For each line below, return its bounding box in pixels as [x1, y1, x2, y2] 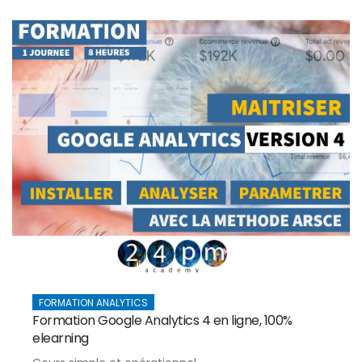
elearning [32, 328, 89, 347]
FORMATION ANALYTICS [39, 295, 148, 309]
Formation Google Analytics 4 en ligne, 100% [32, 310, 293, 330]
